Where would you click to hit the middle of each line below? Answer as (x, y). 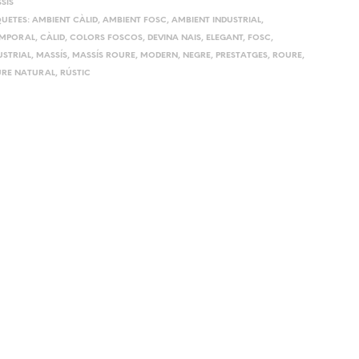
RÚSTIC (75, 73)
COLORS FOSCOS (106, 38)
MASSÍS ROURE (103, 55)
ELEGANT (224, 38)
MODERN (159, 55)
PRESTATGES (241, 55)
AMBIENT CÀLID (65, 20)
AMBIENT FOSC (134, 20)
